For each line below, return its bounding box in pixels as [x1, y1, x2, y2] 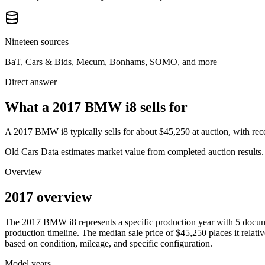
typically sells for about [68, 127, 157, 137]
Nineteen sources [5, 36, 69, 47]
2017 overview [5, 189, 92, 205]
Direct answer [5, 76, 57, 87]
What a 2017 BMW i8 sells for [5, 99, 188, 115]
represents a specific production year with [76, 217, 235, 228]
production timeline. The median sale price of [5, 228, 173, 238]
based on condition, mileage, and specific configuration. [5, 238, 212, 249]
